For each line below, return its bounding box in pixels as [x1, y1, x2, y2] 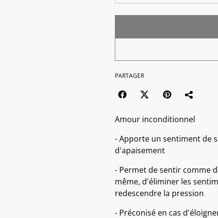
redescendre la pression [115, 188, 204, 199]
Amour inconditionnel [115, 114, 195, 125]
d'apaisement [115, 145, 165, 156]
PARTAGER [115, 72, 144, 80]
